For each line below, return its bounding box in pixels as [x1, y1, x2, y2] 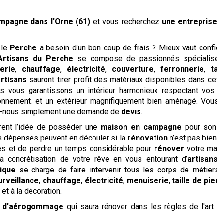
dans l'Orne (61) [31, 16, 91, 26]
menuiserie [126, 175, 169, 185]
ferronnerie [160, 64, 204, 74]
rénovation [127, 133, 168, 142]
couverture [112, 64, 154, 74]
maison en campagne [101, 122, 185, 132]
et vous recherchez [93, 16, 162, 26]
